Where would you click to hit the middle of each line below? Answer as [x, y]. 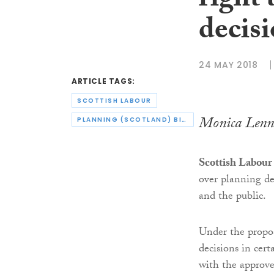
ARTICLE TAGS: [103, 81]
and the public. [232, 197]
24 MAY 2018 [228, 65]
